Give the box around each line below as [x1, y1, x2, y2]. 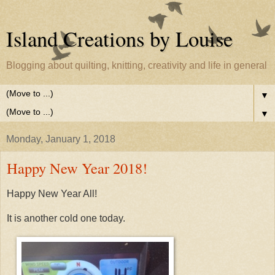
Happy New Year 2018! [7, 158, 147, 178]
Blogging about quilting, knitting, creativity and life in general [6, 60, 267, 71]
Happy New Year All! [7, 188, 97, 199]
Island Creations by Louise [6, 25, 233, 53]
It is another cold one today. [7, 212, 125, 223]
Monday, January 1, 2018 [6, 134, 115, 144]
